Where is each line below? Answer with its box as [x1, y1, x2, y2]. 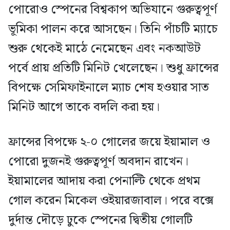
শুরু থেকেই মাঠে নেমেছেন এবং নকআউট [8, 39, 201, 59]
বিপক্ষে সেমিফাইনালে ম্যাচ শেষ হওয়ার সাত [8, 78, 209, 98]
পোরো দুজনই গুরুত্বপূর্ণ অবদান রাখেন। [8, 152, 188, 172]
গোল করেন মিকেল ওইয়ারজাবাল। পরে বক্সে [8, 191, 214, 211]
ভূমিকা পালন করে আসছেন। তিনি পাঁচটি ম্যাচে [8, 20, 218, 40]
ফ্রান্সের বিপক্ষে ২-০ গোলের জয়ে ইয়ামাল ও [8, 132, 210, 152]
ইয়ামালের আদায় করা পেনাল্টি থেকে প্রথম [8, 171, 200, 191]
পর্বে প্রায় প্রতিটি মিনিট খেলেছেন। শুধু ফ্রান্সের [8, 59, 219, 79]
